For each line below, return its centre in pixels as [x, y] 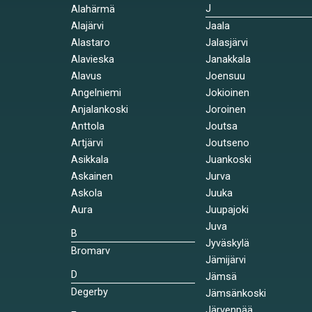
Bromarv [91, 251]
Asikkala [90, 159]
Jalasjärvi [226, 42]
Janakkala [228, 59]
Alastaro [91, 42]
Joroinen [225, 109]
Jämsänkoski [235, 293]
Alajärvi [87, 26]
